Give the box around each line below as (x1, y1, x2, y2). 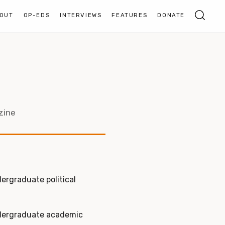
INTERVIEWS (60, 12, 102, 19)
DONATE (157, 12, 185, 19)
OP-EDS (23, 12, 50, 19)
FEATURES (111, 12, 148, 19)
